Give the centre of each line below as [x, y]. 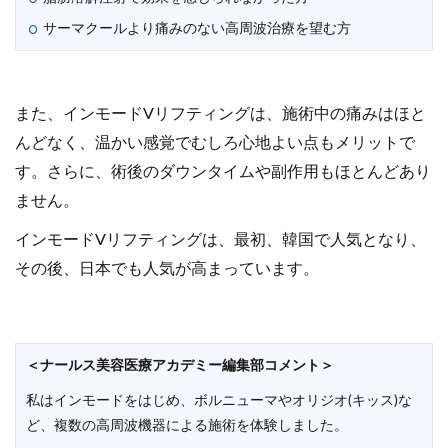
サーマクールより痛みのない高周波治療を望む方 [197, 29]
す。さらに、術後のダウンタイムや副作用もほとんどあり [223, 172]
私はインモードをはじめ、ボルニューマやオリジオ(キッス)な [219, 401]
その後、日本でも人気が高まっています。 [167, 269]
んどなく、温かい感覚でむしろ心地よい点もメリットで [215, 143]
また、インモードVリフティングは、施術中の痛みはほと [220, 114]
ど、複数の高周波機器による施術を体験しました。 [187, 426]
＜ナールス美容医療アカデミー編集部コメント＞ [180, 366]
